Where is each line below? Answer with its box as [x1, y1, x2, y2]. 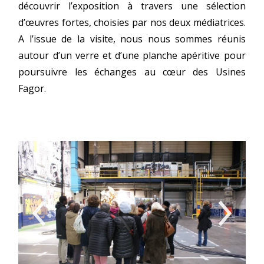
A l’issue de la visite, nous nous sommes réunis [18, 32, 246, 45]
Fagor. [18, 82, 47, 95]
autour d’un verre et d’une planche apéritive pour [18, 49, 246, 62]
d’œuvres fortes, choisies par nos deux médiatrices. [18, 16, 246, 29]
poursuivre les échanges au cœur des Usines [18, 65, 246, 78]
